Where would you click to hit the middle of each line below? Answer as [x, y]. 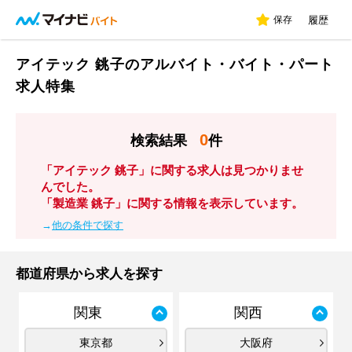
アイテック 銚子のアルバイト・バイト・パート [175, 64]
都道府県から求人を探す [89, 274]
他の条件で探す [88, 225]
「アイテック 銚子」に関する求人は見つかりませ [172, 170]
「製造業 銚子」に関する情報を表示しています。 [172, 203]
